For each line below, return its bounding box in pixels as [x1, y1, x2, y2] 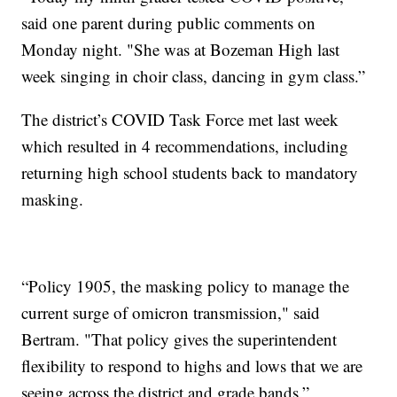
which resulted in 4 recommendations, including [21, 134, 349, 157]
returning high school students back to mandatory [21, 160, 359, 183]
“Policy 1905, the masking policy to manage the [21, 274, 350, 297]
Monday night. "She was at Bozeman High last [21, 37, 340, 60]
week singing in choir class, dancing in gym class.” [21, 64, 366, 87]
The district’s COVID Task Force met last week [21, 107, 339, 130]
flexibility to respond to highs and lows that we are [21, 354, 363, 377]
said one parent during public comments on [21, 11, 316, 34]
